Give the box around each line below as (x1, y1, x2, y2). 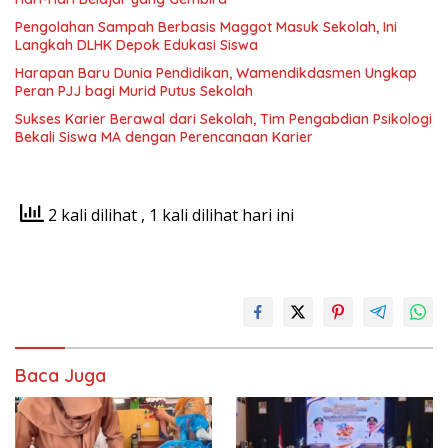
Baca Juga (15, 363, 106, 387)
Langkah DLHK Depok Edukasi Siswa (15, 35, 258, 54)
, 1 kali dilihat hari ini (141, 203, 294, 226)
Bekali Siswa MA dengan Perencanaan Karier (15, 127, 313, 146)
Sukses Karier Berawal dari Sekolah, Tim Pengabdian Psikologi (15, 109, 432, 128)
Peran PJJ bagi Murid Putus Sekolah (15, 81, 253, 100)
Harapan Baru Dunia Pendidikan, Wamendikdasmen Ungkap (15, 63, 417, 82)
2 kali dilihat (44, 203, 141, 226)
